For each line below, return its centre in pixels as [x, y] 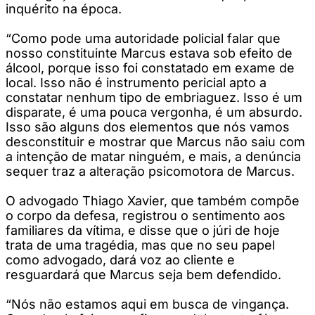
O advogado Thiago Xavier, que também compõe [153, 200]
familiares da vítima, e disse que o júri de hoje [143, 230]
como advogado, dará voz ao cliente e [120, 259]
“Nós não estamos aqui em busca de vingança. [147, 304]
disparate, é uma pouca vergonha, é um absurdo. [154, 112]
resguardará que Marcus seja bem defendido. [143, 274]
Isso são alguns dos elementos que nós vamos [148, 127]
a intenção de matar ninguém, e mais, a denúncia [153, 156]
